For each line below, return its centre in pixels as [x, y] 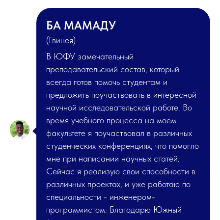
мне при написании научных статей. [113, 159]
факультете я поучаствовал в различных [119, 133]
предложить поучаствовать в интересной [121, 95]
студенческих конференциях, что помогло [123, 146]
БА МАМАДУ [81, 26]
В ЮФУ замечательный [90, 56]
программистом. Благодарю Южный [114, 210]
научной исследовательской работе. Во [119, 108]
